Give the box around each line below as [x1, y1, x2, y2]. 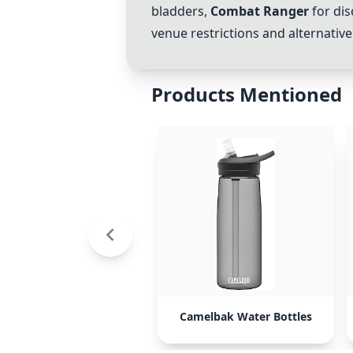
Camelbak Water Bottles [180, 309, 312, 324]
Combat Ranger [210, 2, 309, 20]
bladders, [151, 2, 210, 20]
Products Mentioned [151, 81, 342, 107]
